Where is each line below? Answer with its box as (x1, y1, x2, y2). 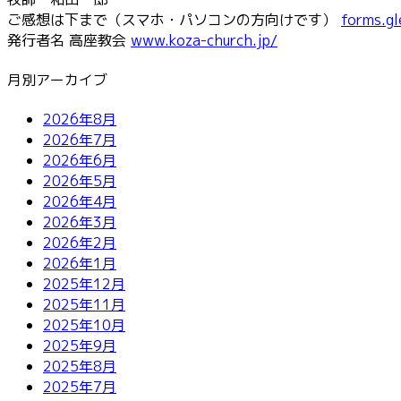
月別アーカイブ (7, 70, 107, 90)
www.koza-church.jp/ (131, 30, 277, 50)
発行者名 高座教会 (7, 30, 131, 50)
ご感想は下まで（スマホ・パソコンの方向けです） (7, 9, 341, 30)
